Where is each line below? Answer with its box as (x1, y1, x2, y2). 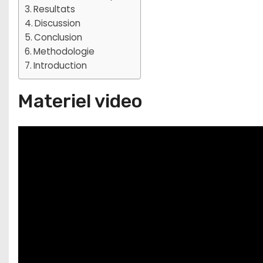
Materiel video (18, 90, 143, 112)
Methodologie (33, 45, 95, 58)
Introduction (33, 59, 87, 72)
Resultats (33, 3, 76, 15)
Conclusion (34, 31, 83, 43)
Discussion (35, 17, 81, 29)
